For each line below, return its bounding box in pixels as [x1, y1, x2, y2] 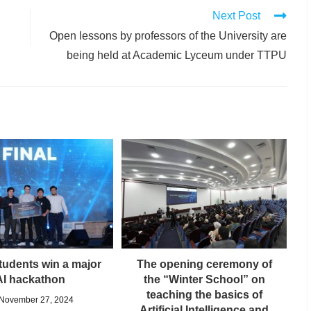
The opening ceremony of [136, 258, 272, 271]
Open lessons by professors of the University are [49, 29, 287, 42]
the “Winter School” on [143, 274, 265, 286]
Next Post [212, 9, 260, 22]
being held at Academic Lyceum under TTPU [67, 49, 287, 61]
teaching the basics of [146, 289, 262, 301]
